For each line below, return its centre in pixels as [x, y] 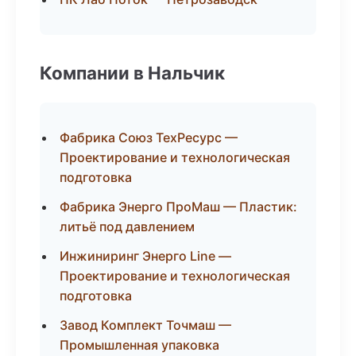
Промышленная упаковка [139, 345]
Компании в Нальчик [132, 73]
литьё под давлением [127, 226]
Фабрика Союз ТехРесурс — [149, 137]
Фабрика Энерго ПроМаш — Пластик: [178, 207]
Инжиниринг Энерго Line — [145, 256]
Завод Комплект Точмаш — [145, 325]
